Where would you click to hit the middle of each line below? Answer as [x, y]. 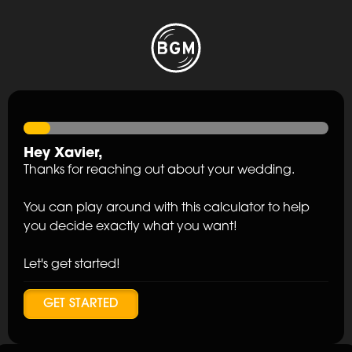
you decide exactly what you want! [131, 227]
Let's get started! [72, 265]
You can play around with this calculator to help [167, 209]
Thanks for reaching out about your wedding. [159, 171]
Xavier [77, 154]
